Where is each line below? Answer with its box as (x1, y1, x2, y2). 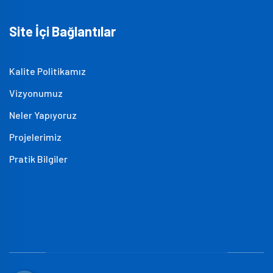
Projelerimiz (9, 131, 62, 143)
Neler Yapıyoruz (9, 109, 77, 121)
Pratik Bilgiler (9, 153, 68, 165)
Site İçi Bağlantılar (9, 23, 116, 39)
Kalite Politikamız (9, 65, 86, 77)
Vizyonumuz (9, 87, 63, 99)
